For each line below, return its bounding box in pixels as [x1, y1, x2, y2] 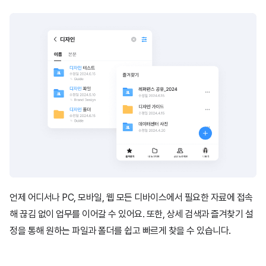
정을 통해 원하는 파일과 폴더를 [9, 225, 124, 237]
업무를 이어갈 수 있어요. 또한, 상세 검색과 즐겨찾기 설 [56, 208, 253, 220]
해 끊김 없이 [9, 208, 56, 220]
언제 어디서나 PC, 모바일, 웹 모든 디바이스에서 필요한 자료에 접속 [9, 192, 253, 204]
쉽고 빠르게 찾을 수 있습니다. [124, 225, 231, 237]
